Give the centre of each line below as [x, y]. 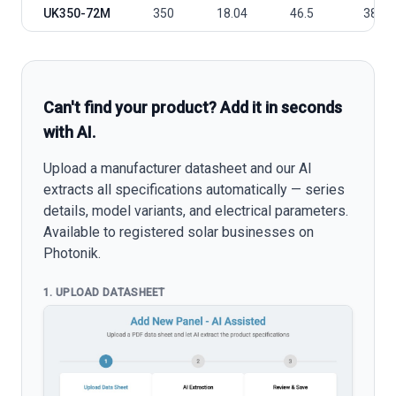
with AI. [69, 132]
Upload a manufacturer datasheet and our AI [178, 168]
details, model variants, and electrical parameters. [196, 210]
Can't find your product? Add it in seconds [193, 107]
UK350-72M [77, 13]
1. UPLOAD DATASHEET [104, 292]
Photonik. [72, 253]
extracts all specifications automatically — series [194, 189]
